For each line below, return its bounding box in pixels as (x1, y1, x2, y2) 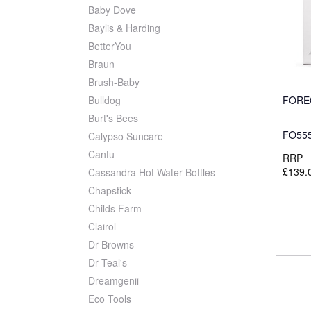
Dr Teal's (88, 255, 127, 270)
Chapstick (88, 183, 131, 198)
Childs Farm (88, 201, 142, 216)
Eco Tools (88, 292, 131, 306)
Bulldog (88, 93, 121, 108)
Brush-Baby (88, 75, 140, 90)
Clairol (88, 219, 116, 234)
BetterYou (88, 39, 131, 53)
